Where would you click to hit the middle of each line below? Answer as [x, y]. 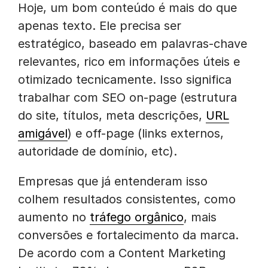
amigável [43, 133]
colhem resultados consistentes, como [127, 199]
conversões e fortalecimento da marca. [128, 235]
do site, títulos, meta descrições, [112, 115]
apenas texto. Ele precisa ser [100, 26]
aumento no [54, 217]
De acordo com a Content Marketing [122, 253]
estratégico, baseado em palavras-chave [133, 44]
